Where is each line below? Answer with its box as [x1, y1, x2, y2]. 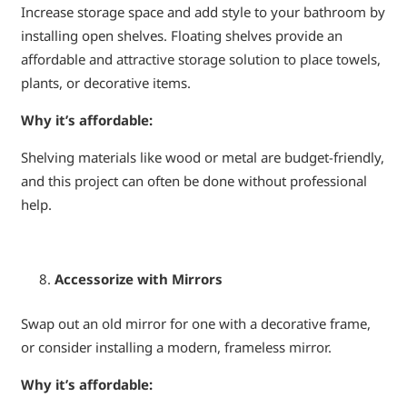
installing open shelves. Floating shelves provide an [20, 26, 342, 45]
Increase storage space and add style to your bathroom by [20, 3, 385, 22]
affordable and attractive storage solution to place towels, [20, 50, 381, 69]
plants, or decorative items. [20, 74, 191, 93]
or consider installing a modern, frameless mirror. [20, 337, 332, 356]
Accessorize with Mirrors [55, 270, 223, 289]
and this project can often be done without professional [20, 172, 367, 191]
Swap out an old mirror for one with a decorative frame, [20, 313, 371, 333]
